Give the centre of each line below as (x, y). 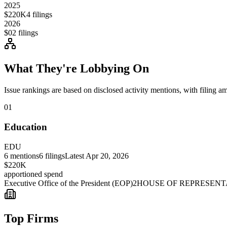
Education (26, 127)
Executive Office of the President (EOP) (68, 183)
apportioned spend (33, 174)
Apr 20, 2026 (107, 156)
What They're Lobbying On (77, 69)
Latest (75, 156)
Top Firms (31, 219)
